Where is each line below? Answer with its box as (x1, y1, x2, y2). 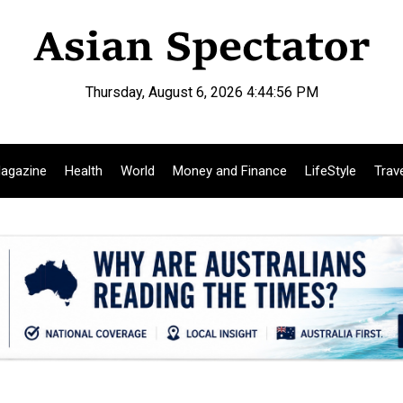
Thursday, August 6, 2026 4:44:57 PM (85, 84, 318, 101)
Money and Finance (173, 163, 287, 179)
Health (65, 163, 103, 179)
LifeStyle (305, 163, 356, 179)
